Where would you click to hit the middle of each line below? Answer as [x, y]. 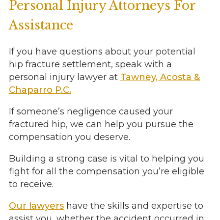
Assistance [41, 26]
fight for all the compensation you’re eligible [106, 172]
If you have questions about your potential [102, 52]
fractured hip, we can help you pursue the [101, 124]
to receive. [31, 184]
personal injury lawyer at [64, 77]
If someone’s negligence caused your [91, 112]
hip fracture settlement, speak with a [90, 65]
